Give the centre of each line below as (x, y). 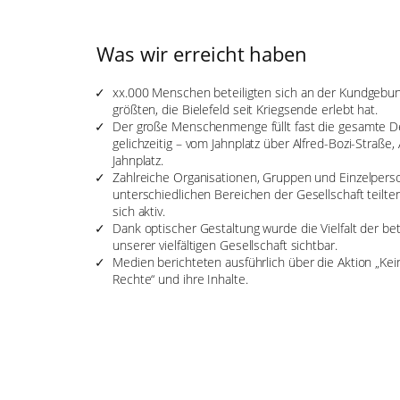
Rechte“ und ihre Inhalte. (180, 279)
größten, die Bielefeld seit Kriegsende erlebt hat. (245, 109)
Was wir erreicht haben (202, 53)
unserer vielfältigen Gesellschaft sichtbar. (225, 245)
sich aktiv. (139, 211)
